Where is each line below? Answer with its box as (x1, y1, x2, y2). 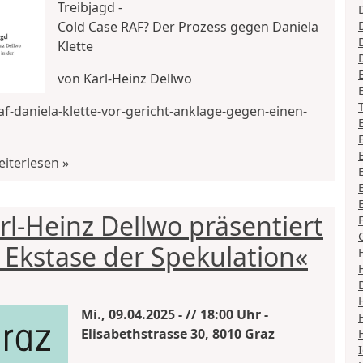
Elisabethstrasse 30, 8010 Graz (81, 324, 275, 343)
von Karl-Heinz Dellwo (58, 70, 192, 88)
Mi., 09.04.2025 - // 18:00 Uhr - (81, 305, 268, 323)
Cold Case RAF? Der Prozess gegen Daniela (58, 18, 318, 36)
